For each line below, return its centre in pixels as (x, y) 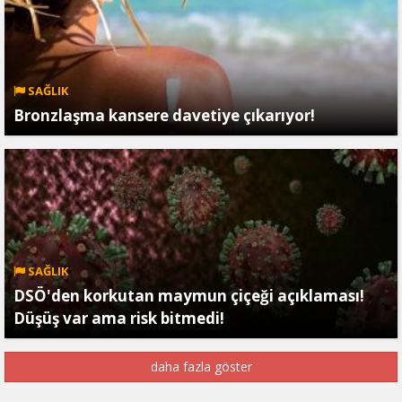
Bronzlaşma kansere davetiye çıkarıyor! (164, 115)
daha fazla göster (201, 367)
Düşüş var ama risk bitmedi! (119, 318)
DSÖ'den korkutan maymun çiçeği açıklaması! (189, 296)
